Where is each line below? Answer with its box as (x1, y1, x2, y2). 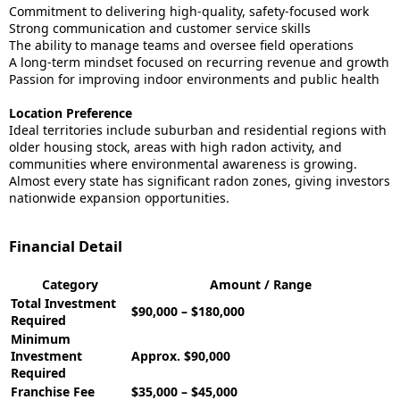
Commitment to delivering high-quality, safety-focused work (9, 3, 369, 20)
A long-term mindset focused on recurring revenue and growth (9, 54, 389, 71)
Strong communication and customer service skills (9, 20, 311, 37)
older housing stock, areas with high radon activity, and (9, 138, 342, 155)
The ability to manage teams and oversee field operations (9, 37, 354, 54)
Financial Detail (9, 237, 122, 256)
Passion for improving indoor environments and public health (9, 71, 379, 87)
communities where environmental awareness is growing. (9, 155, 357, 172)
